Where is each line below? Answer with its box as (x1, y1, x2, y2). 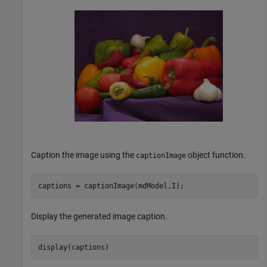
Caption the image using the (31, 150, 136, 160)
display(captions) (38, 243, 109, 252)
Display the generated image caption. (31, 212, 167, 222)
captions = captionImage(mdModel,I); (38, 181, 184, 190)
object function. (186, 150, 246, 160)
